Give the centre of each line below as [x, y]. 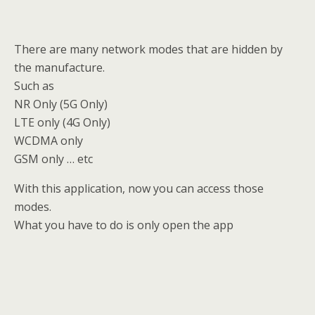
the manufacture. [59, 68]
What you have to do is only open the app [124, 225]
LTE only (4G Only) [62, 123]
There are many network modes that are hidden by [148, 50]
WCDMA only [49, 141]
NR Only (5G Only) [61, 104]
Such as [34, 86]
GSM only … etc [53, 159]
